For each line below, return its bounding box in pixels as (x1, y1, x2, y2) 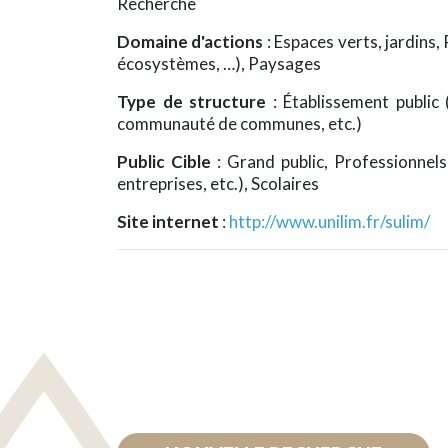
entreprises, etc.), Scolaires (117, 172, 319, 194)
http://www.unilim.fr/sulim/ (229, 210, 430, 232)
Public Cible (117, 150, 217, 172)
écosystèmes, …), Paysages (117, 52, 321, 74)
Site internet (117, 210, 222, 232)
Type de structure (117, 90, 273, 112)
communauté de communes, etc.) (117, 112, 362, 134)
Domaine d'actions (117, 30, 264, 52)
